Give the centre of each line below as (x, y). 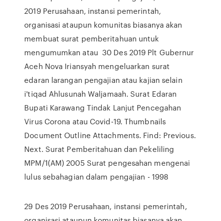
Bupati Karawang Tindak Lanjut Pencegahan (103, 108)
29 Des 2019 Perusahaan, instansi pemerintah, (106, 206)
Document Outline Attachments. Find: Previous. (110, 135)
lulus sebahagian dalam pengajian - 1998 (97, 177)
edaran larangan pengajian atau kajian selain (103, 80)
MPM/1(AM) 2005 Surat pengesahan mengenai (107, 163)
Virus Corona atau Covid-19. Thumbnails (95, 121)
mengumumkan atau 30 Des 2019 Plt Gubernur (109, 52)
